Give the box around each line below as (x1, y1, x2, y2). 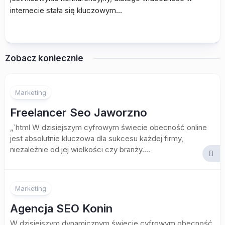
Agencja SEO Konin (10, 202, 113, 215)
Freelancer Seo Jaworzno (10, 106, 147, 119)
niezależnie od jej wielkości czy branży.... (10, 145, 150, 154)
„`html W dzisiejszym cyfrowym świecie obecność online (10, 123, 207, 132)
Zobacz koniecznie (5, 53, 83, 63)
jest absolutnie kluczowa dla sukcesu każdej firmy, (10, 134, 183, 143)
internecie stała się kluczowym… (10, 6, 122, 15)
